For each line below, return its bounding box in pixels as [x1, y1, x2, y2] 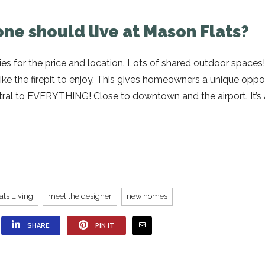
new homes [127, 191, 167, 201]
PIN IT [95, 221, 114, 230]
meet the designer [48, 191, 112, 201]
